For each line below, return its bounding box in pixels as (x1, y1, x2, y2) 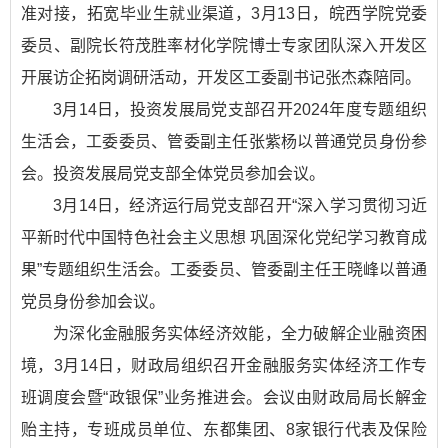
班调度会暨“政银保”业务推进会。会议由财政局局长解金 (21, 389, 427, 407)
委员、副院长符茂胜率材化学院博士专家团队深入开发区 (21, 37, 427, 55)
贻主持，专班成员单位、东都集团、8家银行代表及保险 (21, 421, 427, 439)
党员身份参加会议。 (21, 293, 165, 311)
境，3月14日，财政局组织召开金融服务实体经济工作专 (21, 357, 427, 375)
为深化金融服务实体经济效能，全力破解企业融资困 (53, 325, 427, 343)
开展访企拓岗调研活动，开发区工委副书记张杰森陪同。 (21, 69, 421, 87)
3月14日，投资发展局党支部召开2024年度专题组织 (53, 101, 427, 119)
